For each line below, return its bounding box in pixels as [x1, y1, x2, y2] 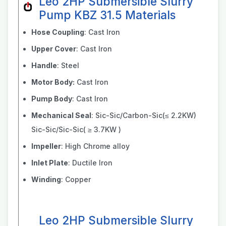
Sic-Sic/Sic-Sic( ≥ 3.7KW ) [31, 125, 121, 134]
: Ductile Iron [68, 158, 112, 167]
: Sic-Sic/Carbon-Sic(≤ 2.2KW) [91, 111, 196, 120]
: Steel [57, 61, 79, 70]
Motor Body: [31, 78, 75, 86]
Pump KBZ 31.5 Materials [39, 8, 176, 22]
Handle [31, 61, 57, 70]
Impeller [31, 142, 61, 150]
